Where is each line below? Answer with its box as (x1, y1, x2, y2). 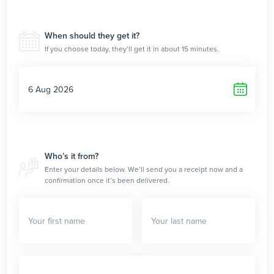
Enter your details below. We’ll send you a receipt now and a (45, 165, 243, 174)
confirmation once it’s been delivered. (45, 176, 169, 185)
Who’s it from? (45, 151, 98, 162)
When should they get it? (45, 31, 139, 42)
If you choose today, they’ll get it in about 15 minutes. (45, 45, 219, 54)
